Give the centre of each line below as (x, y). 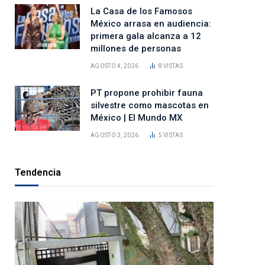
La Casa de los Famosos (141, 12)
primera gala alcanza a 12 (146, 36)
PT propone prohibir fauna (147, 93)
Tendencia (38, 173)
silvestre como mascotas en (150, 106)
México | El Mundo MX (136, 118)
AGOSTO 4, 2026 (115, 66)
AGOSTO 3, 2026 (115, 135)
